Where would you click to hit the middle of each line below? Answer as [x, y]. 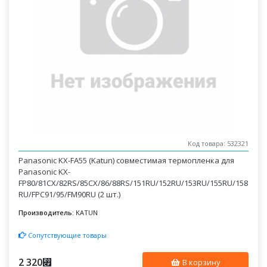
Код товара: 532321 [218, 144]
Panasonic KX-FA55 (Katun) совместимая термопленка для [127, 160]
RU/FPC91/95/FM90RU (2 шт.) [70, 194]
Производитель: [46, 212]
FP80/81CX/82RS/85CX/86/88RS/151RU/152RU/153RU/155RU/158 [133, 183]
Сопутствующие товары [67, 235]
